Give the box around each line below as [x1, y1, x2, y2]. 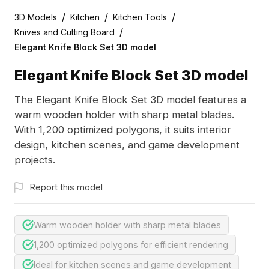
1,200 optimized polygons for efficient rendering [34, 239, 229, 250]
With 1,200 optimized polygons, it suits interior [14, 124, 231, 136]
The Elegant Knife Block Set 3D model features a [14, 94, 246, 106]
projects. [14, 154, 55, 166]
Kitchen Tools [112, 11, 167, 22]
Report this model [29, 181, 103, 192]
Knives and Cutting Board [14, 26, 115, 37]
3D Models [14, 11, 57, 22]
